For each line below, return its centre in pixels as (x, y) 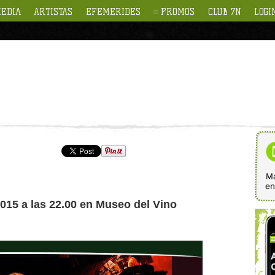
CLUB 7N (224, 12)
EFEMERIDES (113, 12)
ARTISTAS (53, 12)
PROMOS (178, 12)
